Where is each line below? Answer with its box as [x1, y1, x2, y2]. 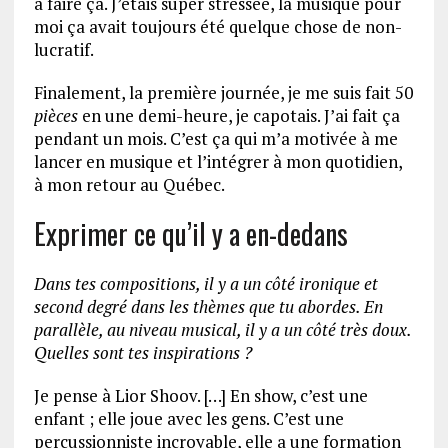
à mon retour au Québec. [33, 172, 225, 196]
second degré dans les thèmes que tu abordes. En [33, 294, 383, 318]
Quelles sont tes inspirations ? [33, 340, 252, 364]
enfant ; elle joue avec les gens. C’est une [33, 406, 344, 430]
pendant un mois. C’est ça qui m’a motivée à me [33, 126, 398, 150]
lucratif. [33, 37, 94, 61]
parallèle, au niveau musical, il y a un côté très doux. [33, 317, 411, 341]
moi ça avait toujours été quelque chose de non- [33, 14, 402, 38]
